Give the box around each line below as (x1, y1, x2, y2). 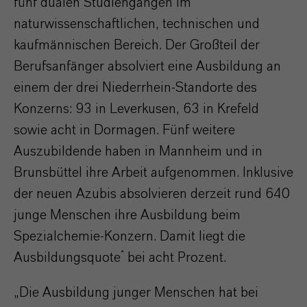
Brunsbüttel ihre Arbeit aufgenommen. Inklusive (14, 166, 293, 180)
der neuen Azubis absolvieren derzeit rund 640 (14, 187, 290, 201)
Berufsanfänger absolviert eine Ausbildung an (14, 60, 281, 73)
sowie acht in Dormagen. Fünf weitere (14, 123, 235, 137)
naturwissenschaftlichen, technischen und (14, 17, 260, 31)
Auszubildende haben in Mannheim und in (14, 145, 262, 158)
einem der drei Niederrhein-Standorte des (14, 81, 257, 95)
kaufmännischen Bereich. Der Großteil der (14, 38, 260, 52)
